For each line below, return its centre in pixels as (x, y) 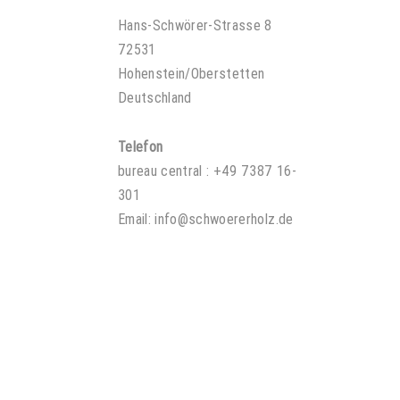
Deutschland (155, 97)
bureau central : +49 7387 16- (207, 171)
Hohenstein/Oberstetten (192, 73)
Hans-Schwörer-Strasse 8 (195, 25)
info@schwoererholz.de (224, 219)
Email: (137, 219)
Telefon (141, 146)
